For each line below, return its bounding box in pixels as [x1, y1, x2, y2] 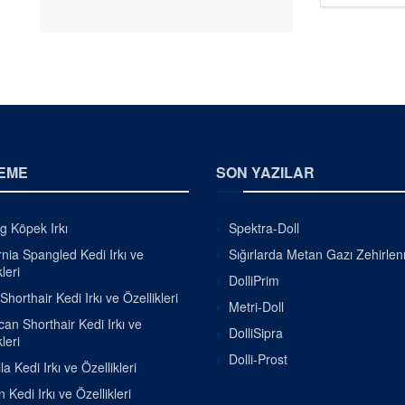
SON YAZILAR [216, 162, 315, 183]
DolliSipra [229, 324, 283, 342]
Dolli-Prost [229, 350, 287, 368]
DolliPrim [229, 271, 279, 289]
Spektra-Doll [229, 219, 299, 237]
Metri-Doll [229, 297, 284, 316]
